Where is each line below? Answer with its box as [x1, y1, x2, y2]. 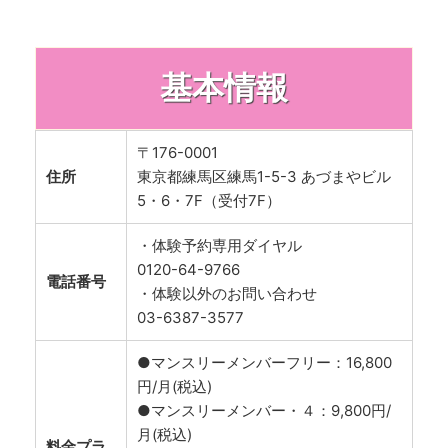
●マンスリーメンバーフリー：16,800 [137, 352, 392, 372]
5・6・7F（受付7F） [137, 190, 281, 210]
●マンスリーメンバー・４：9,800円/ [137, 400, 391, 420]
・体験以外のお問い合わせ [137, 283, 317, 303]
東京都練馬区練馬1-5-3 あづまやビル [137, 166, 391, 186]
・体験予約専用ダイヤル [137, 235, 302, 255]
